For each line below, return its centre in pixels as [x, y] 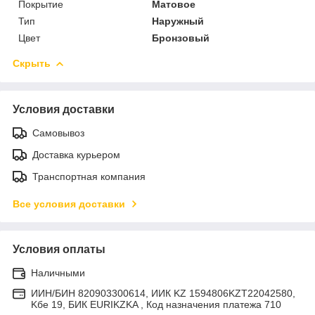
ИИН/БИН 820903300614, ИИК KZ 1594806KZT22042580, [163, 293]
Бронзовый [181, 38]
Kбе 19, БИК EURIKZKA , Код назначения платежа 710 [156, 304]
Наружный [178, 21]
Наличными [58, 272]
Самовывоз [58, 133]
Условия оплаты [59, 249]
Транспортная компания [89, 176]
